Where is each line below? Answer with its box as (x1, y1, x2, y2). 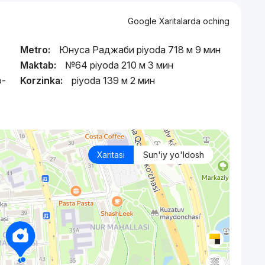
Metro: (20, 44, 50, 56)
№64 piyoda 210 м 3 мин (65, 59, 173, 72)
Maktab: (20, 59, 56, 72)
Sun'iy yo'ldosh (143, 150, 204, 160)
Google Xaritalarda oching (127, 16, 230, 27)
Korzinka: (20, 75, 63, 87)
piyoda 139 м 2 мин (72, 75, 155, 87)
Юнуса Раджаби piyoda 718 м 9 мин (59, 44, 221, 56)
